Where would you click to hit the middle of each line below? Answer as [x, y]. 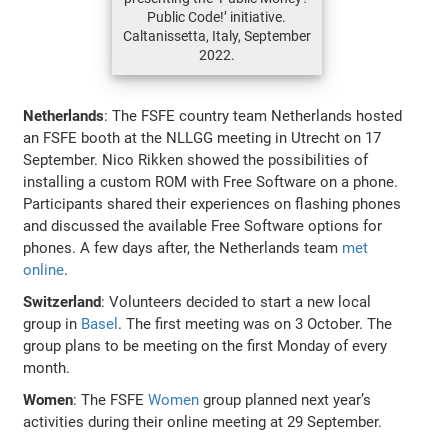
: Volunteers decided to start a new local [236, 301]
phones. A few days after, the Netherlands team [183, 247]
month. [47, 367]
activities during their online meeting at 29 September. [203, 421]
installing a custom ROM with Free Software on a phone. [211, 181]
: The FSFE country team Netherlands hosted [253, 115]
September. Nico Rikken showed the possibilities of [196, 159]
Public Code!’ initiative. [216, 16]
